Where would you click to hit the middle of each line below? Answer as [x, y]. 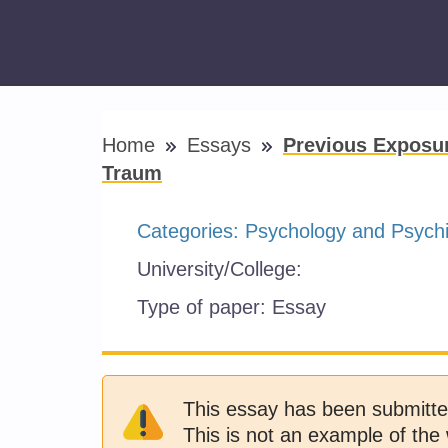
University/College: [222, 269]
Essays [222, 145]
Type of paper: [204, 307]
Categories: [191, 231]
